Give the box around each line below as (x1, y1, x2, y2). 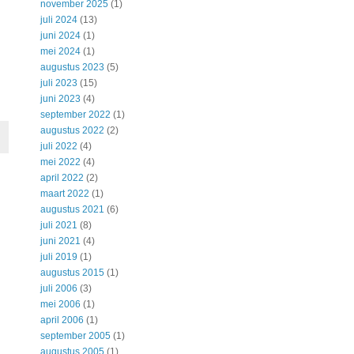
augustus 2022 (40, 125, 104, 137)
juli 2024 (40, 14, 77, 26)
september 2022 (40, 109, 111, 121)
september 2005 (40, 330, 111, 342)
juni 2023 (40, 93, 81, 105)
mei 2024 (40, 46, 81, 58)
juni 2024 (40, 30, 81, 42)
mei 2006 (40, 299, 81, 311)
